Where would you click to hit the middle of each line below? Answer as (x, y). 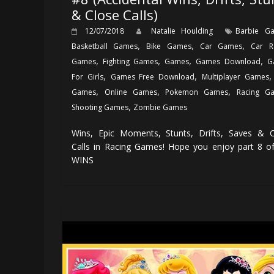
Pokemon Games (197, 92)
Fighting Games (131, 61)
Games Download (228, 61)
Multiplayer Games (235, 76)
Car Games (221, 46)
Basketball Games (105, 46)
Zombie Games (160, 107)
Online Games (131, 92)
